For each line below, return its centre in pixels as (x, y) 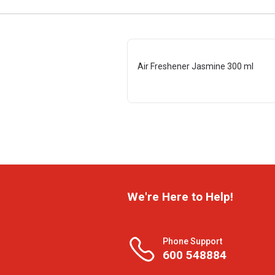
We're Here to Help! (180, 197)
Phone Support (192, 241)
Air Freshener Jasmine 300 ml (196, 66)
